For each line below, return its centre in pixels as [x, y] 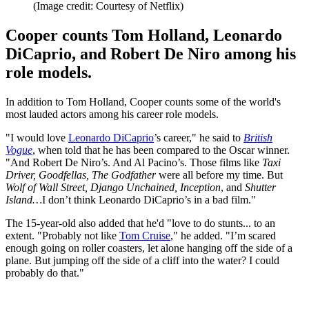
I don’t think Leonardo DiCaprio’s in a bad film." [149, 199]
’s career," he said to [199, 137]
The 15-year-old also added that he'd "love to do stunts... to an [140, 223]
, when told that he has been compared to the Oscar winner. [161, 150]
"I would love [37, 137]
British [258, 137]
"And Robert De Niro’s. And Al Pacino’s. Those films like [134, 162]
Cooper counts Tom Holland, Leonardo [144, 35]
